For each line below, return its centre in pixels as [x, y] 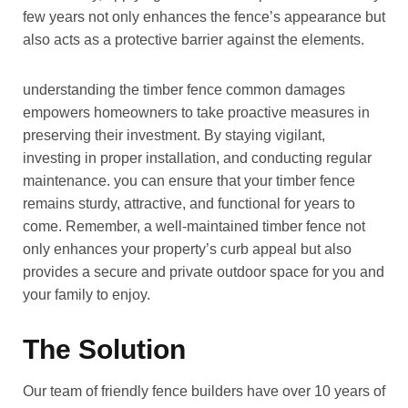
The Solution [104, 350]
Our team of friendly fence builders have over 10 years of [204, 392]
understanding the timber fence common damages [184, 90]
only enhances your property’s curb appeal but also [187, 250]
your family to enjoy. [87, 295]
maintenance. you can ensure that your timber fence [189, 181]
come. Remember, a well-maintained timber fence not [194, 227]
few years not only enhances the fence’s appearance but [204, 17]
